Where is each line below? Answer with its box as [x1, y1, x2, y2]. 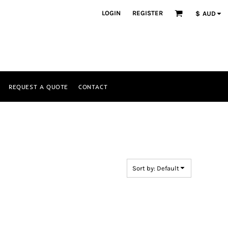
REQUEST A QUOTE [8, 82, 68, 91]
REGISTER [132, 9, 163, 17]
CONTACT [78, 82, 108, 91]
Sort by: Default [132, 164, 179, 172]
